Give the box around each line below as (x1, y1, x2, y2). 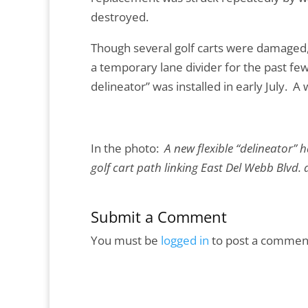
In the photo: (91, 140, 164, 156)
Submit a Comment (91, 206, 227, 228)
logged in (161, 232, 209, 249)
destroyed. (91, 8, 151, 25)
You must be (91, 232, 161, 249)
